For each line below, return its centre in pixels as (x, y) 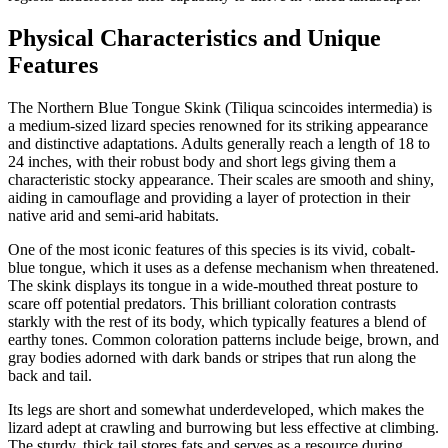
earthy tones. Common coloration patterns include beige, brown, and (223, 339)
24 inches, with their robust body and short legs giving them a (202, 161)
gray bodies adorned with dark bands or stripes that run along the (212, 357)
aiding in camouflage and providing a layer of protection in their (209, 197)
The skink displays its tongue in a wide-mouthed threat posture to (213, 285)
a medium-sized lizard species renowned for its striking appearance (218, 125)
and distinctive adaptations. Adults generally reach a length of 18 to (219, 143)
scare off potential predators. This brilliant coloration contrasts (202, 303)
